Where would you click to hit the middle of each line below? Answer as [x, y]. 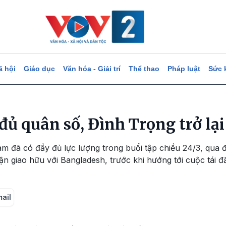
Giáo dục [39, 69]
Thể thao [144, 69]
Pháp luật [184, 69]
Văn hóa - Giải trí [92, 69]
